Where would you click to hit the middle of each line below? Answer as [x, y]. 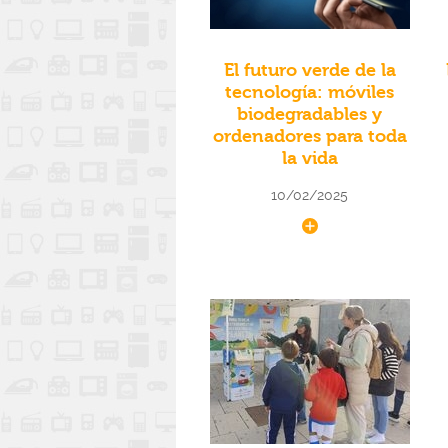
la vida [309, 159]
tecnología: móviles [310, 93]
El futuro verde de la [309, 71]
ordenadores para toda [309, 137]
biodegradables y [310, 115]
